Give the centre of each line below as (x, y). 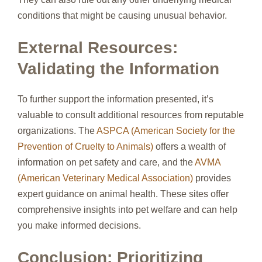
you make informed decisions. (79, 225)
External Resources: (98, 48)
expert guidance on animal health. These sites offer (123, 194)
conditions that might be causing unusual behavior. (122, 15)
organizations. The (57, 131)
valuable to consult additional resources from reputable (131, 115)
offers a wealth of (189, 146)
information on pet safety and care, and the (106, 162)
